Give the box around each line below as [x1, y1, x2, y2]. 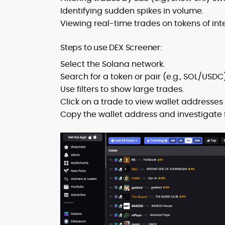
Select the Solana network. [60, 58, 165, 70]
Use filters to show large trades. [60, 83, 184, 95]
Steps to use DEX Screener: [60, 42, 162, 54]
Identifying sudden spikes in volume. [60, 5, 203, 17]
